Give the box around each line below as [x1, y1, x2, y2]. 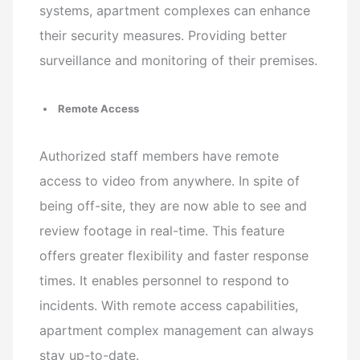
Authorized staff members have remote [39, 147, 280, 164]
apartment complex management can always [39, 321, 314, 338]
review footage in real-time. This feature [39, 222, 285, 239]
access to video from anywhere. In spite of [39, 172, 301, 189]
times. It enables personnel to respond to [39, 272, 290, 288]
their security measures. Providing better [39, 27, 288, 43]
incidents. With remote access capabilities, [39, 297, 299, 313]
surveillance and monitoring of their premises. [39, 51, 318, 68]
